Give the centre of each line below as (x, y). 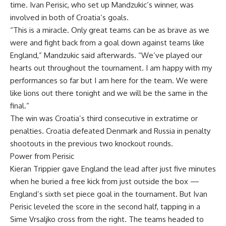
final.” (20, 105)
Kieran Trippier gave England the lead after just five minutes (113, 168)
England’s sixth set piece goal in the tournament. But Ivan (109, 194)
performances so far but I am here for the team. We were (109, 80)
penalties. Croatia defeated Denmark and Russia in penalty (110, 131)
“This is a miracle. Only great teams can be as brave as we (110, 30)
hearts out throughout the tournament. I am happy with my (111, 68)
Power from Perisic (42, 156)
